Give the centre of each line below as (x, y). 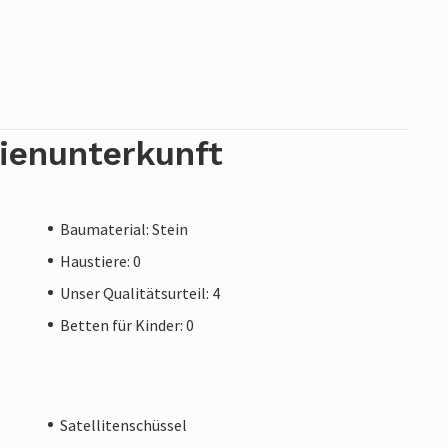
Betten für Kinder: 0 (127, 324)
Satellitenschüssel (123, 424)
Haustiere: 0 (100, 260)
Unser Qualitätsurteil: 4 (140, 292)
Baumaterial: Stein (124, 228)
